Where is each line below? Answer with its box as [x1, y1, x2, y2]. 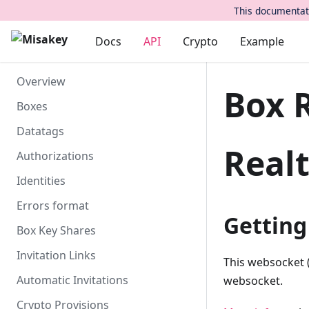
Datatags [17, 123, 64, 139]
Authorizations [17, 148, 94, 163]
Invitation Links [17, 248, 96, 263]
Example [240, 34, 284, 49]
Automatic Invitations [17, 272, 128, 288]
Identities [17, 173, 66, 188]
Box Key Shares [17, 223, 96, 238]
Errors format [17, 198, 89, 213]
